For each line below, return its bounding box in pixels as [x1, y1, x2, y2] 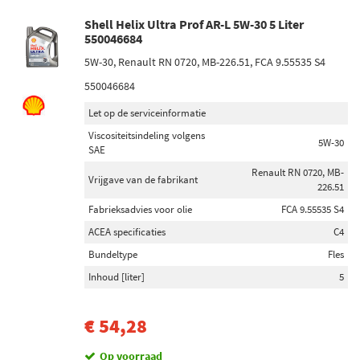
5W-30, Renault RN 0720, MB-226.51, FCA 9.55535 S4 [84, 55, 325, 69]
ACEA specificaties [88, 225, 166, 239]
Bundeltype [88, 247, 137, 261]
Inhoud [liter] [88, 270, 145, 284]
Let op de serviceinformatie [88, 106, 206, 120]
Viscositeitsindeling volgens [88, 129, 205, 142]
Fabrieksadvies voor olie [88, 202, 192, 216]
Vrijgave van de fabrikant [88, 173, 198, 186]
